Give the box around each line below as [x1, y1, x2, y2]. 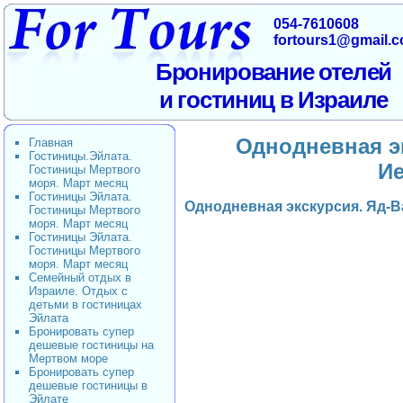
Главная [29, 136, 73, 149]
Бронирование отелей [155, 58, 392, 85]
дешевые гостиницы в [29, 379, 148, 392]
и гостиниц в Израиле [159, 86, 388, 113]
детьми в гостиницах [29, 298, 142, 311]
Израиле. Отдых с [29, 284, 128, 298]
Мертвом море [29, 352, 108, 365]
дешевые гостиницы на [29, 338, 154, 352]
